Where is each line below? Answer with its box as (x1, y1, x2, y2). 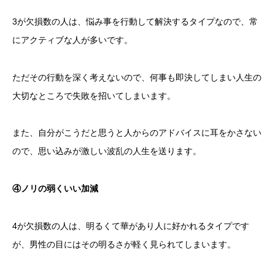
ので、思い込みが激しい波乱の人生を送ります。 (12, 146, 201, 157)
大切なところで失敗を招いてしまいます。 (12, 90, 176, 101)
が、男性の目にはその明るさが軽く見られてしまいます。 (12, 239, 236, 249)
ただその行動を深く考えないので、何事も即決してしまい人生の (12, 72, 261, 82)
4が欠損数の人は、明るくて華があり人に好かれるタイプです (12, 220, 249, 231)
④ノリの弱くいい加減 (12, 184, 98, 194)
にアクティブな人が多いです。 (12, 34, 133, 45)
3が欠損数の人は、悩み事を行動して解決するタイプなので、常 (12, 16, 258, 26)
